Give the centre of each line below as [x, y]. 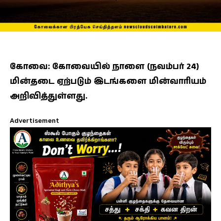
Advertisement [35, 120]
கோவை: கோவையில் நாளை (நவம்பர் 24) [104, 66]
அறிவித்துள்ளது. [49, 96]
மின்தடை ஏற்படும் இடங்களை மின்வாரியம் [108, 81]
